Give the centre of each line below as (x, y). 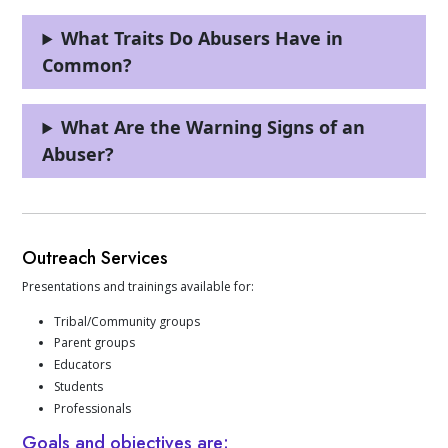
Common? (87, 65)
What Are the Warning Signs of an (213, 127)
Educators (83, 365)
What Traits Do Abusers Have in (202, 38)
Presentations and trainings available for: (138, 286)
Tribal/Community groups (127, 321)
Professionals (93, 408)
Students (79, 386)
